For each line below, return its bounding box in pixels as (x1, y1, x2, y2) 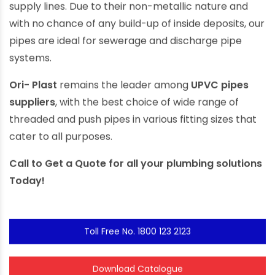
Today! (9, 179, 45, 193)
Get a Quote (45, 161, 106, 176)
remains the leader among (57, 83, 191, 98)
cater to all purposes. (9, 134, 112, 149)
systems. (9, 56, 52, 71)
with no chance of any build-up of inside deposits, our (9, 21, 265, 36)
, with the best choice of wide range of (55, 100, 239, 115)
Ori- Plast (9, 83, 57, 98)
